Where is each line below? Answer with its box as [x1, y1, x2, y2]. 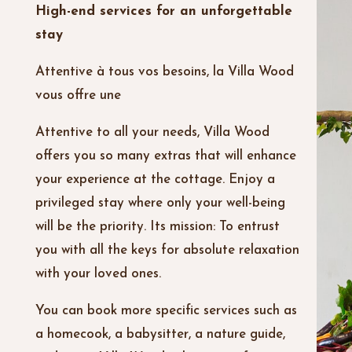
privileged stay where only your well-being [35, 196, 285, 211]
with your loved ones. [35, 267, 161, 281]
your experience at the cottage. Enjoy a [35, 173, 275, 187]
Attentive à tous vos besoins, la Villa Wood [35, 65, 294, 79]
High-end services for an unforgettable [35, 5, 292, 19]
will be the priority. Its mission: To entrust [35, 220, 280, 234]
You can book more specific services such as [35, 304, 297, 318]
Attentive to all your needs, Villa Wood [35, 126, 269, 140]
